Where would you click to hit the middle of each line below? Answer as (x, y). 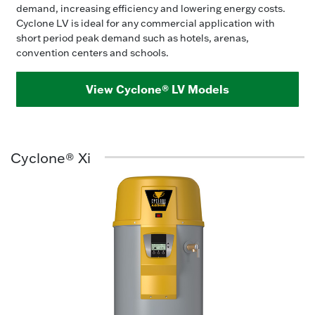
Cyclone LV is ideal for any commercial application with (146, 23)
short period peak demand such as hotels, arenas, (133, 38)
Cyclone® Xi (51, 157)
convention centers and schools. (92, 52)
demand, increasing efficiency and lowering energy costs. (151, 8)
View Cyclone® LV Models (157, 89)
